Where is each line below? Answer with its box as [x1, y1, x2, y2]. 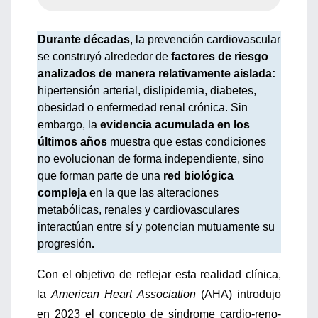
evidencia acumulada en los [100, 119, 250, 131]
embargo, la [38, 119, 100, 131]
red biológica [163, 170, 234, 182]
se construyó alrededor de [38, 50, 168, 62]
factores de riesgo [168, 50, 268, 62]
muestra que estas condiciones [107, 136, 266, 148]
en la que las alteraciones [89, 187, 219, 199]
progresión [38, 238, 92, 250]
